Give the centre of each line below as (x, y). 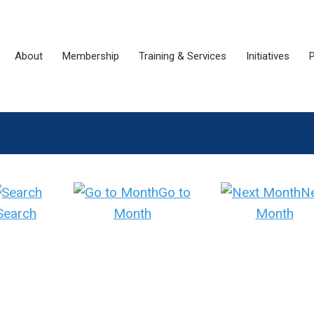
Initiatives (268, 56)
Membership (91, 56)
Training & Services (183, 56)
